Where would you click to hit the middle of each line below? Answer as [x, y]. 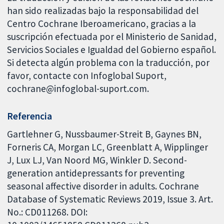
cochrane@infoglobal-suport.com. [78, 89]
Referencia [30, 116]
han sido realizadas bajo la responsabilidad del [103, 11]
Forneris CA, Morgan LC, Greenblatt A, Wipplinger [108, 147]
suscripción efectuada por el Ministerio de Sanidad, [112, 37]
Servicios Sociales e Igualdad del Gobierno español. [112, 50]
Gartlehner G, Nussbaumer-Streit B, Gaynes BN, [104, 134]
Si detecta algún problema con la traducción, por [108, 63]
